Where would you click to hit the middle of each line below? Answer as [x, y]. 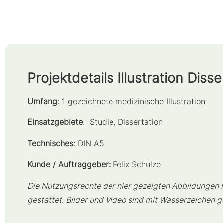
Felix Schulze [135, 165]
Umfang [42, 101]
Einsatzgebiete [55, 122]
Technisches [50, 143]
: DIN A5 [88, 143]
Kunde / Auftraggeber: [69, 165]
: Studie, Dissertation [122, 122]
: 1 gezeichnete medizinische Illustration [131, 101]
